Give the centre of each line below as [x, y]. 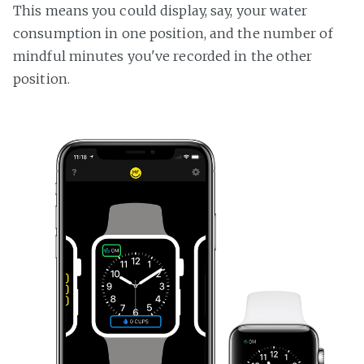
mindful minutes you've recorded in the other [163, 56]
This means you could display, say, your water [160, 11]
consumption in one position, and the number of [173, 33]
